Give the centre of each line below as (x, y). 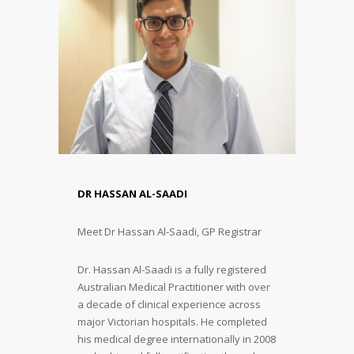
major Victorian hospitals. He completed (172, 321)
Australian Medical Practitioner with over (174, 286)
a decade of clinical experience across (169, 304)
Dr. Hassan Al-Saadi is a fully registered (172, 269)
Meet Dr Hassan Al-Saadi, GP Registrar (169, 231)
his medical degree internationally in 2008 (177, 339)
